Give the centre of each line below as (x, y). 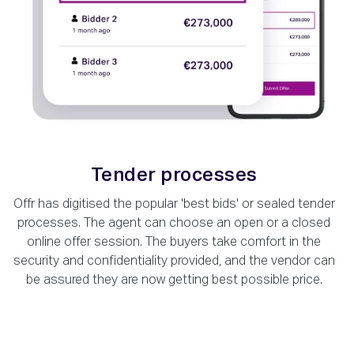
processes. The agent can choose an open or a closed (174, 224)
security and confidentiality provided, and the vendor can (174, 262)
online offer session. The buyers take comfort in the (174, 243)
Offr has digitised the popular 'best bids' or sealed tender (174, 205)
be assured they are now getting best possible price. (174, 281)
